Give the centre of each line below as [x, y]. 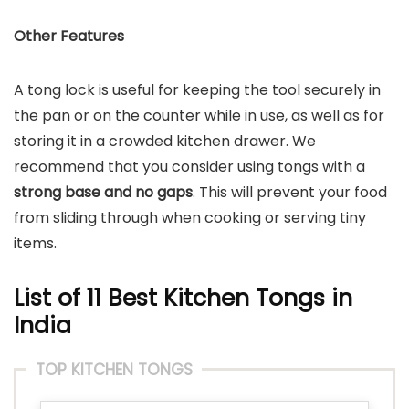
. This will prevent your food [290, 192]
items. [35, 243]
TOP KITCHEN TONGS [114, 370]
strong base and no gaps [103, 192]
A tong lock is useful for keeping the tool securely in [197, 90]
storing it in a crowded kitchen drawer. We [165, 141]
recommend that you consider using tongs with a [189, 167]
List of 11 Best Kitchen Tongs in [183, 298]
